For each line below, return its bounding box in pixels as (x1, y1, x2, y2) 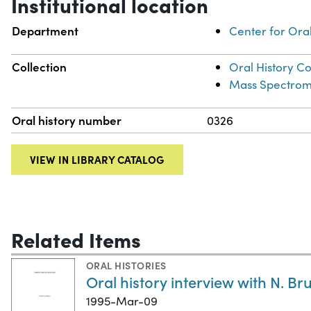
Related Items (11, 225, 141, 253)
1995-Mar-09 (86, 293, 158, 310)
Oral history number (12, 112, 122, 129)
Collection (12, 58, 67, 76)
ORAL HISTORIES (86, 258, 167, 273)
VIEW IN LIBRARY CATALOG (30, 152, 165, 167)
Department (12, 22, 79, 40)
